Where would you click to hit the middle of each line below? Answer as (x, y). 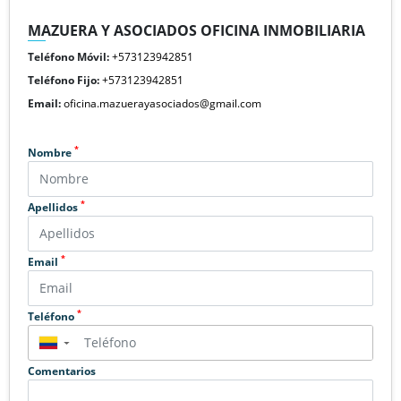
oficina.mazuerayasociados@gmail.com (162, 103)
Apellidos (54, 207)
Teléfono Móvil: (68, 56)
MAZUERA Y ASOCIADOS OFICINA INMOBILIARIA (196, 30)
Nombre (51, 152)
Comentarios (62, 371)
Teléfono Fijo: (64, 80)
